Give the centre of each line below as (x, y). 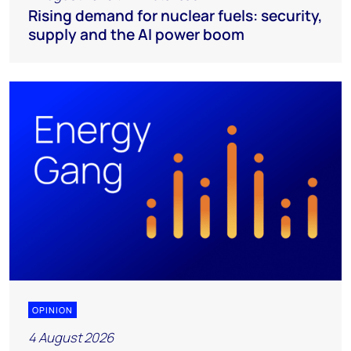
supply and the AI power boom (136, 34)
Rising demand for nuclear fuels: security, (175, 15)
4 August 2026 (71, 338)
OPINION (52, 310)
